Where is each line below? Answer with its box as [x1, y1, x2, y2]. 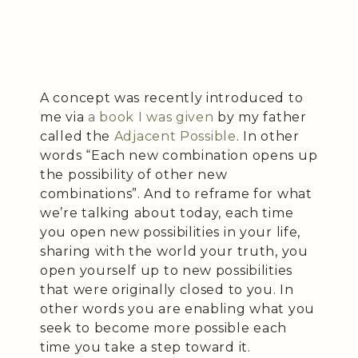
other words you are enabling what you [40, 301, 315, 317]
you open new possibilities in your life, [40, 225, 301, 241]
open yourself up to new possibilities [40, 263, 292, 279]
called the [40, 129, 114, 145]
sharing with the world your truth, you [40, 244, 308, 260]
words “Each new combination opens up [40, 148, 318, 164]
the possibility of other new [40, 167, 228, 183]
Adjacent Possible [113, 129, 237, 145]
